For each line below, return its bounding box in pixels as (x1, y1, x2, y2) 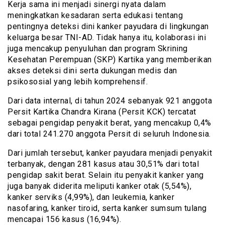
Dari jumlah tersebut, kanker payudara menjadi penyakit (8, 148, 212, 158)
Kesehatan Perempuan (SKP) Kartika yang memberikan (8, 54, 212, 64)
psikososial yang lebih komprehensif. (8, 76, 148, 86)
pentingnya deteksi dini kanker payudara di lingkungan (8, 21, 209, 31)
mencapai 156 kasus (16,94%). (8, 214, 121, 224)
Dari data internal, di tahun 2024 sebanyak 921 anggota (8, 95, 212, 105)
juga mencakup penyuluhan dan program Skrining (8, 43, 188, 53)
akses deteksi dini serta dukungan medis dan (8, 65, 177, 75)
